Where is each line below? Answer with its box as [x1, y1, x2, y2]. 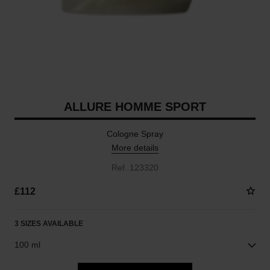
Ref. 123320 [111, 163, 159, 172]
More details [111, 143, 159, 152]
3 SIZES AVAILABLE [14, 219, 83, 228]
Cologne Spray [107, 129, 163, 139]
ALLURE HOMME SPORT [64, 100, 206, 113]
